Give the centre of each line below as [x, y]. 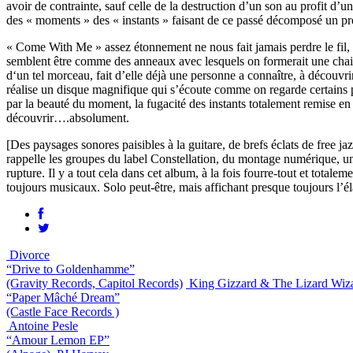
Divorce [30, 255]
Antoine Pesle [43, 325]
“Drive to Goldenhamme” [71, 269]
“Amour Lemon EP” [58, 340]
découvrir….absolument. [68, 117]
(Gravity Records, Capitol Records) [95, 283]
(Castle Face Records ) [63, 311]
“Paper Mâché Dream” [63, 297]
